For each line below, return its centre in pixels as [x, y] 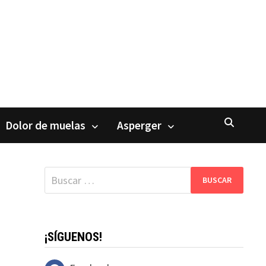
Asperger [140, 125]
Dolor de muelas [46, 125]
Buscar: [60, 174]
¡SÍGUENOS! [73, 237]
